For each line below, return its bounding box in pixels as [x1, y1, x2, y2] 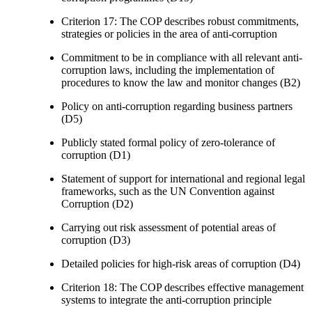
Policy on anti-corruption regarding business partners [61, 100, 292, 112]
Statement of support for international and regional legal [61, 172, 305, 185]
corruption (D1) [61, 148, 130, 161]
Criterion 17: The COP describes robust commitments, [61, 15, 299, 27]
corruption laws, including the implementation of [61, 63, 274, 76]
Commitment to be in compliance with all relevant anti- [61, 51, 302, 63]
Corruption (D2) [61, 197, 133, 210]
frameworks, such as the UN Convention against [61, 185, 274, 197]
